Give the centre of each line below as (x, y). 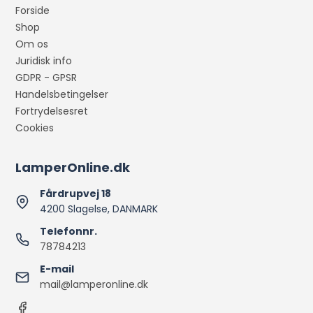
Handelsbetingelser (62, 95)
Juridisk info (44, 61)
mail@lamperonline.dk (94, 285)
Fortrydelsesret (52, 111)
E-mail (57, 269)
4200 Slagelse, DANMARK (99, 209)
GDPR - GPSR (46, 78)
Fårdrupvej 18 (76, 194)
